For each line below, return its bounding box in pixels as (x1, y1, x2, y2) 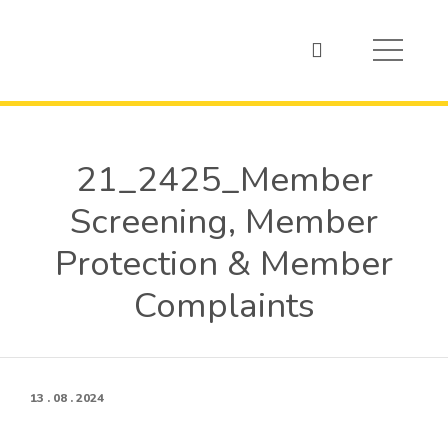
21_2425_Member (75, 156, 373, 203)
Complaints (133, 282, 315, 329)
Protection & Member (55, 240, 393, 287)
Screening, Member (70, 198, 378, 245)
